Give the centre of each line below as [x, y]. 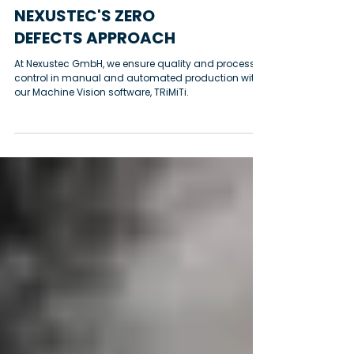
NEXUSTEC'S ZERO [85, 60]
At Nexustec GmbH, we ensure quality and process [135, 108]
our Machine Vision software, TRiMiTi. [102, 136]
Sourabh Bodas [86, 21]
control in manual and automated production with [137, 122]
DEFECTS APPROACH [95, 82]
